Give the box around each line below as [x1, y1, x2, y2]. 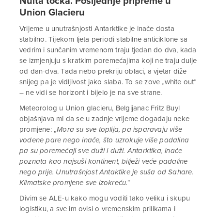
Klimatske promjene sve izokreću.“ [19, 178, 130, 187]
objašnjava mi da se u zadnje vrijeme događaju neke [19, 114, 190, 123]
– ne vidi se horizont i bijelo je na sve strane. [19, 88, 162, 97]
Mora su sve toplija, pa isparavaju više [57, 125, 183, 134]
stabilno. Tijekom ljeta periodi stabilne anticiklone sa [19, 35, 188, 44]
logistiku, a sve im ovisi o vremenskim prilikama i [19, 204, 176, 213]
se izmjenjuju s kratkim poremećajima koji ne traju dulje [19, 56, 197, 65]
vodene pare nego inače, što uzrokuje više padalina [19, 136, 189, 144]
